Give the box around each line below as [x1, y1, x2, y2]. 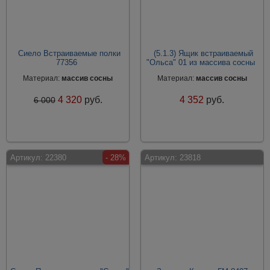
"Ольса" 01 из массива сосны [146, 58, 255, 67]
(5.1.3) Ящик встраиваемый [154, 49, 254, 58]
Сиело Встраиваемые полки [18, 49, 121, 58]
